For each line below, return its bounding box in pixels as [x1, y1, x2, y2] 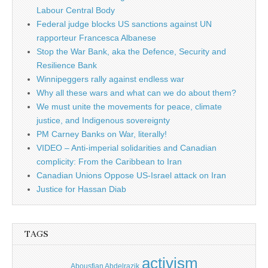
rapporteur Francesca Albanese [36, 32, 156, 42]
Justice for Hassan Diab [36, 184, 126, 194]
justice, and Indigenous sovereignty [36, 115, 170, 125]
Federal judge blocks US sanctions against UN [36, 19, 212, 29]
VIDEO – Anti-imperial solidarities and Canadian [36, 142, 217, 153]
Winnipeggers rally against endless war [36, 74, 184, 84]
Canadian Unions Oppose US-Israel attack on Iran [36, 170, 226, 180]
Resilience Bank [36, 60, 97, 70]
